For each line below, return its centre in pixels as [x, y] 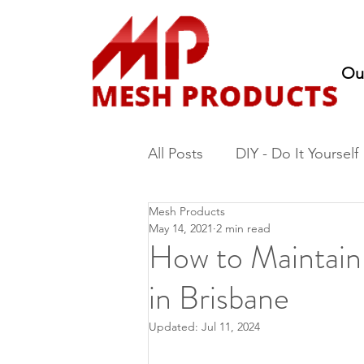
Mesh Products [187, 211]
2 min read [243, 228]
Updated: [175, 327]
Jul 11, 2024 [231, 327]
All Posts [175, 153]
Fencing [206, 218]
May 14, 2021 [181, 228]
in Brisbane [219, 298]
